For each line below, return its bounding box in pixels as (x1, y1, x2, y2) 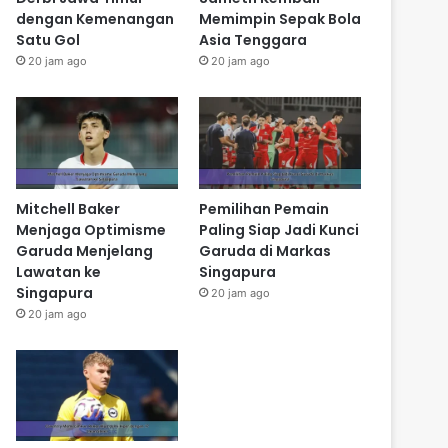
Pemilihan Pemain (198, 198, 329, 219)
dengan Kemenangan (16, 9, 175, 30)
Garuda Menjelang (16, 240, 154, 261)
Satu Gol (16, 30, 81, 51)
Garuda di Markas (198, 240, 331, 261)
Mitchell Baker (16, 198, 121, 219)
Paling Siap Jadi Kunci (198, 219, 359, 240)
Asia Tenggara (198, 30, 307, 51)
